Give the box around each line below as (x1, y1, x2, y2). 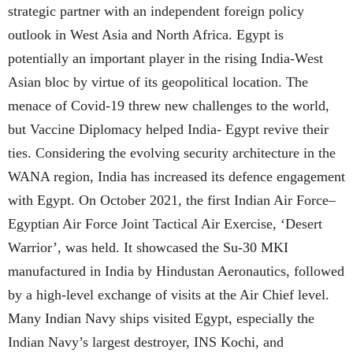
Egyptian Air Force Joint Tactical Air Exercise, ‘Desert (8, 216, 322, 232)
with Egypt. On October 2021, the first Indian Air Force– (8, 192, 336, 209)
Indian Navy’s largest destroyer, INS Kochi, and (8, 334, 284, 351)
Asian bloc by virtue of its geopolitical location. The (8, 74, 308, 91)
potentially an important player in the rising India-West (8, 50, 323, 67)
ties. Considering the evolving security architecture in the (8, 145, 336, 162)
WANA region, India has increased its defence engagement (8, 169, 345, 185)
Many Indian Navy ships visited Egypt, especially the (8, 310, 314, 327)
